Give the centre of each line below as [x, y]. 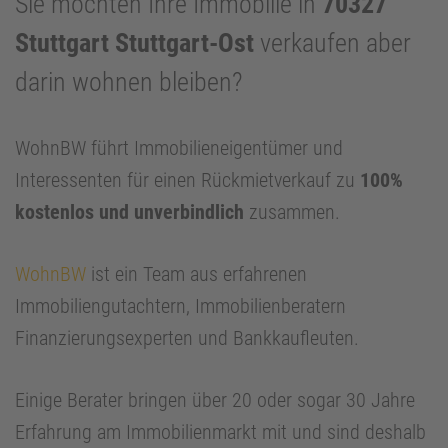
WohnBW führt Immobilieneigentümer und [179, 148]
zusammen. [292, 212]
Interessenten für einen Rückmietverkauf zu [187, 180]
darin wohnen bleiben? [129, 82]
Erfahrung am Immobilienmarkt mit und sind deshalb [220, 432]
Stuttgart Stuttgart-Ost [134, 43]
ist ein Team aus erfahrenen [196, 274]
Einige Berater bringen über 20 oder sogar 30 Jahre [215, 400]
